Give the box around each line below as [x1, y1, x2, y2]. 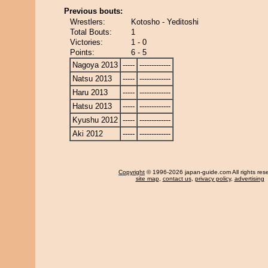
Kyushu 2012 [72, 115, 118, 124]
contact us [162, 175, 191, 182]
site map [135, 175, 159, 182]
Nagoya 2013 [72, 60, 118, 69]
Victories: [70, 38, 103, 47]
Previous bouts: [64, 7, 123, 16]
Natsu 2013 [72, 74, 112, 83]
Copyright [118, 169, 145, 175]
